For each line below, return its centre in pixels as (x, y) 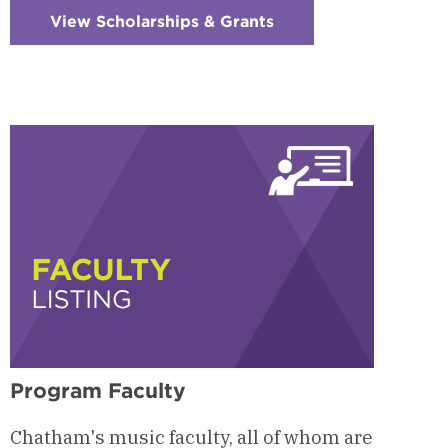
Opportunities (332, 102)
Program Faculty (98, 390)
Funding (308, 86)
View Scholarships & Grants (162, 22)
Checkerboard (332, 38)
